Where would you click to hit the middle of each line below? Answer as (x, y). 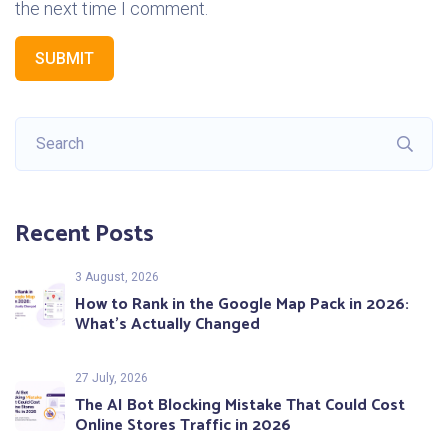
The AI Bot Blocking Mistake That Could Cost (240, 406)
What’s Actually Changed (167, 325)
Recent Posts (84, 235)
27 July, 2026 (111, 378)
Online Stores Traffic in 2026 (183, 426)
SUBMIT (64, 59)
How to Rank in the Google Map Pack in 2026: (242, 305)
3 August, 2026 (117, 277)
